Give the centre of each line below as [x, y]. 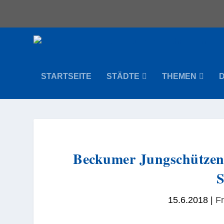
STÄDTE [123, 76]
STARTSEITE [66, 76]
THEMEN [179, 76]
